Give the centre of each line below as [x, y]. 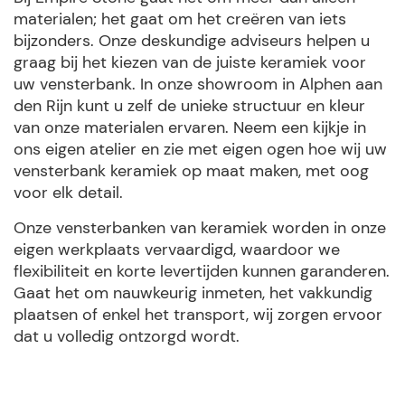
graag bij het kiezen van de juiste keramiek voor [190, 62]
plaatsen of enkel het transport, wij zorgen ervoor [198, 314]
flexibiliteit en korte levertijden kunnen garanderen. [202, 271]
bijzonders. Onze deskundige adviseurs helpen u [192, 40]
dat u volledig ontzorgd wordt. [127, 336]
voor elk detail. [68, 192]
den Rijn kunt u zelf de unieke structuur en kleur [189, 105]
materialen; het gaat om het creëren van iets [180, 19]
